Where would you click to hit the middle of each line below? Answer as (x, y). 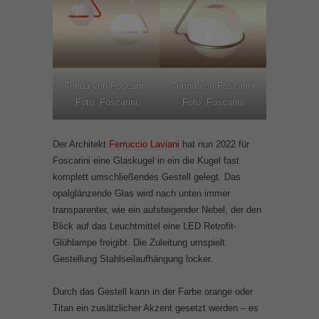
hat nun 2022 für (216, 144)
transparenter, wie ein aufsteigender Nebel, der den (157, 209)
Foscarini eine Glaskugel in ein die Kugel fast (146, 160)
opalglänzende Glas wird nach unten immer (141, 193)
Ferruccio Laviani (146, 144)
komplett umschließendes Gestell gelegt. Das (147, 177)
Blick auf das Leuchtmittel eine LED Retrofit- (145, 226)
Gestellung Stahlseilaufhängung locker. (133, 258)
